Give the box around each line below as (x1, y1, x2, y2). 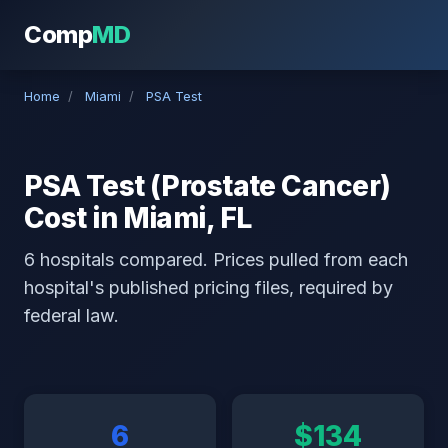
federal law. (24, 305, 119, 326)
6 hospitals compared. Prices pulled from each (24, 249, 408, 270)
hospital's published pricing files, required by (24, 277, 393, 298)
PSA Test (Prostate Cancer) (24, 169, 391, 203)
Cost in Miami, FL (24, 201, 252, 235)
